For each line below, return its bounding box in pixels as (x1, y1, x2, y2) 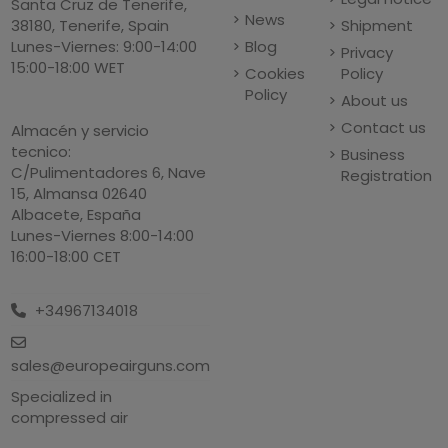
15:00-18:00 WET (11, 57, 126, 79)
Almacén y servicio (11, 120, 150, 142)
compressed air (11, 406, 129, 428)
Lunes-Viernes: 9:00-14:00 (11, 36, 198, 58)
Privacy (340, 42, 393, 64)
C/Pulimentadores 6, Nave (11, 162, 207, 184)
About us (340, 90, 408, 112)
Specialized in (11, 385, 113, 407)
